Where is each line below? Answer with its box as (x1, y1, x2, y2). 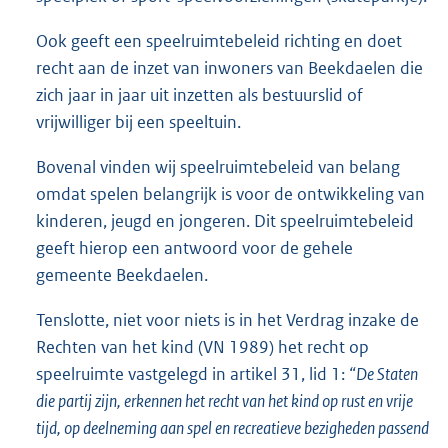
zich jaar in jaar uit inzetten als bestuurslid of (36, 84, 363, 107)
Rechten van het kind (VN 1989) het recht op (36, 336, 369, 359)
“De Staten (349, 363, 418, 386)
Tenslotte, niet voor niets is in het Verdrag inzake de (36, 309, 419, 332)
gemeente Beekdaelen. (36, 264, 208, 287)
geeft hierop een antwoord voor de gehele (36, 237, 353, 260)
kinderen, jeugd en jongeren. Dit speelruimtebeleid (36, 210, 414, 233)
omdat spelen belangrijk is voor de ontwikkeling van (36, 183, 425, 206)
